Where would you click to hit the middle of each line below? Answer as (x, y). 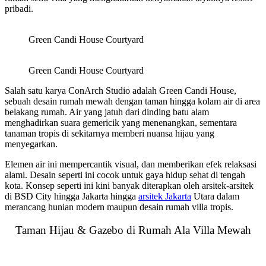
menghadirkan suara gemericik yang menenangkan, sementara (121, 123)
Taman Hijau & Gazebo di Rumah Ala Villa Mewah (133, 230)
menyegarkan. (32, 144)
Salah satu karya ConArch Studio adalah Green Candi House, (121, 91)
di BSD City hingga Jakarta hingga (72, 197)
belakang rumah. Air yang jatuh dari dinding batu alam (107, 112)
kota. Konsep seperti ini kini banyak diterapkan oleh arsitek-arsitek (129, 186)
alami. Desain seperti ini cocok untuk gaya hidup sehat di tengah (125, 175)
